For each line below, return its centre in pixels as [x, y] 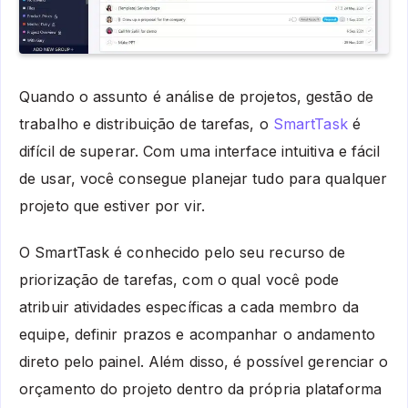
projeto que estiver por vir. [112, 205]
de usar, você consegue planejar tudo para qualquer [204, 178]
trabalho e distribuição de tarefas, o [146, 123]
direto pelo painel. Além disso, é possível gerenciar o [204, 361]
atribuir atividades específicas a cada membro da [189, 306]
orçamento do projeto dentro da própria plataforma [200, 388]
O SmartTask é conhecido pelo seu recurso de [183, 252]
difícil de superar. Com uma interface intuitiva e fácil [200, 151]
